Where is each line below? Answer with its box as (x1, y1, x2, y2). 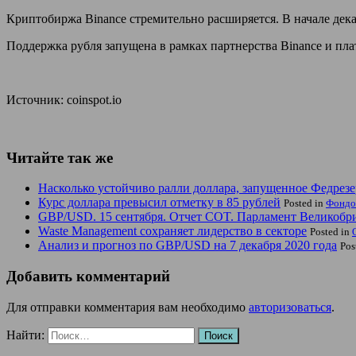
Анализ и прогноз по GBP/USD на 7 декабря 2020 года (38, 238, 337, 253)
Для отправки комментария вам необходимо (6, 300, 249, 314)
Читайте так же (6, 149, 113, 166)
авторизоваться (249, 300, 331, 314)
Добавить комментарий (6, 267, 170, 284)
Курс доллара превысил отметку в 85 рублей (38, 195, 281, 210)
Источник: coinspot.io (6, 92, 122, 106)
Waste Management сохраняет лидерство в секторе (38, 224, 307, 238)
